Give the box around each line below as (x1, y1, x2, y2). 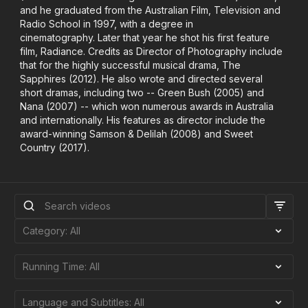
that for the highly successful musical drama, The (20, 59, 241, 71)
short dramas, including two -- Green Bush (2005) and (20, 87, 265, 98)
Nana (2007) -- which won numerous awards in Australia (20, 100, 274, 112)
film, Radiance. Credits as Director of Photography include (20, 45, 283, 57)
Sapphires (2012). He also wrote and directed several (20, 73, 263, 85)
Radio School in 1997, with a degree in (20, 18, 194, 30)
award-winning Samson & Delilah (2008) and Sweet (20, 128, 254, 140)
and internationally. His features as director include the (20, 114, 266, 126)
